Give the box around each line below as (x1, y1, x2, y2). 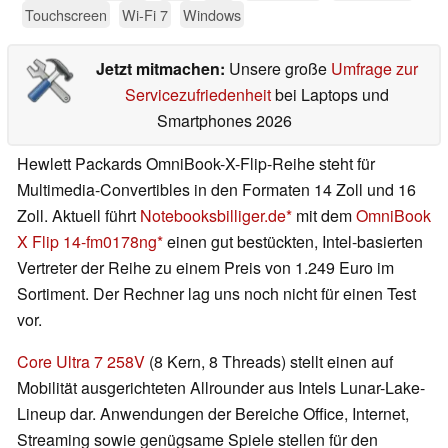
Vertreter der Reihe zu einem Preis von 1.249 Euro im (17, 256, 394, 280)
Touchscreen (25, 4, 107, 26)
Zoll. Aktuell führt (17, 204, 140, 228)
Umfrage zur (330, 57, 418, 81)
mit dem (292, 204, 356, 228)
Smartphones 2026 (156, 109, 292, 133)
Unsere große (228, 57, 331, 81)
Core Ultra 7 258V (17, 350, 145, 374)
